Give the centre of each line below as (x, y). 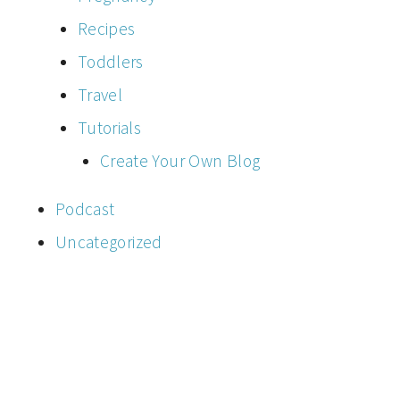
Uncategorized (108, 242)
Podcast (85, 208)
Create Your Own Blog (180, 160)
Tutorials (109, 127)
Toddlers (110, 61)
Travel (100, 94)
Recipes (106, 28)
